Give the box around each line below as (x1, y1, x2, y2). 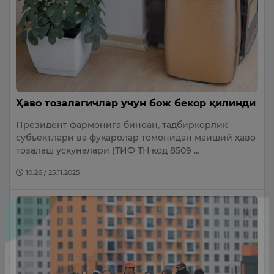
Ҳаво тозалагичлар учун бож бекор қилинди (16, 97, 256, 109)
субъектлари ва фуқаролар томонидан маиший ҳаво (16, 132, 256, 144)
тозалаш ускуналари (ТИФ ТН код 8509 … (16, 145, 200, 157)
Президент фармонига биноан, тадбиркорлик (16, 119, 228, 131)
